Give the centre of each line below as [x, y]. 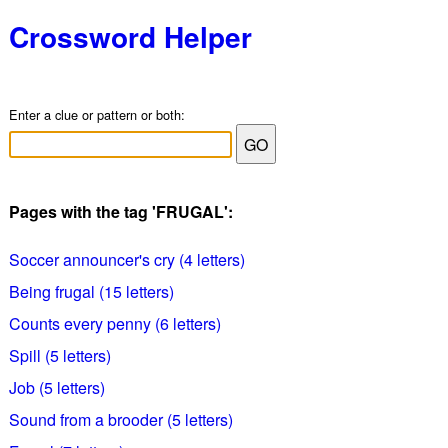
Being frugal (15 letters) [91, 291]
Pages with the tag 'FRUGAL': [120, 211]
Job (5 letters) [56, 387]
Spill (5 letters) [59, 355]
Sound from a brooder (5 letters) [120, 419]
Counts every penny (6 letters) [114, 323]
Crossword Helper [130, 36]
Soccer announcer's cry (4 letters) [126, 259]
